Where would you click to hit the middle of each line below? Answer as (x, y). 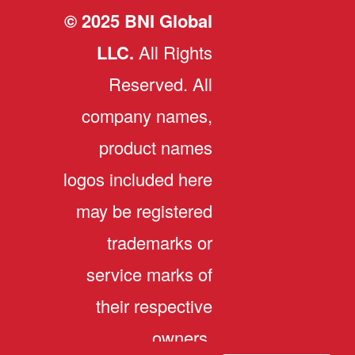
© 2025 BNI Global (138, 21)
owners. (182, 337)
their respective (154, 305)
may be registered (144, 210)
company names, (147, 115)
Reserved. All (160, 84)
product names (156, 147)
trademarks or (160, 242)
